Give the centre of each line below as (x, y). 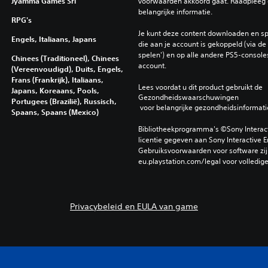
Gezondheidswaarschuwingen (188, 98)
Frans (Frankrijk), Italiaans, (57, 80)
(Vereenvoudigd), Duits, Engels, (67, 69)
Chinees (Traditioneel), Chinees (65, 58)
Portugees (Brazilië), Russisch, (64, 101)
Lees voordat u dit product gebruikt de (201, 87)
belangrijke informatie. (175, 12)
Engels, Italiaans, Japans (54, 39)
